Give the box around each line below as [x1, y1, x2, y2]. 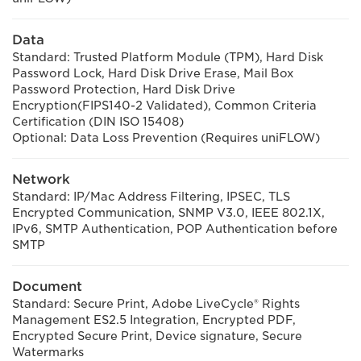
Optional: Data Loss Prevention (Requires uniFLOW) [12, 131, 320, 144]
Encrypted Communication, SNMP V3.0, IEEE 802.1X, [12, 206, 325, 219]
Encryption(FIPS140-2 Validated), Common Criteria [12, 99, 317, 112]
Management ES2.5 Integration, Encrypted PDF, [12, 313, 296, 326]
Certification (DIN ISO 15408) [12, 115, 184, 128]
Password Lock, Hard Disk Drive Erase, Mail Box [12, 67, 294, 80]
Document [12, 279, 82, 294]
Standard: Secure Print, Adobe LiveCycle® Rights [12, 297, 300, 310]
